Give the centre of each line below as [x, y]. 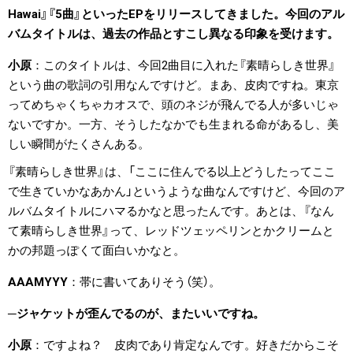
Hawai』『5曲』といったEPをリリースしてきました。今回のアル [176, 14]
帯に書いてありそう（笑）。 [150, 282]
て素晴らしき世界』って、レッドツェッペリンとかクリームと [171, 231]
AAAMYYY [38, 282]
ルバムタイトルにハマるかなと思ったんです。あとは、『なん [171, 212]
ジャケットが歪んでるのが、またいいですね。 [141, 314]
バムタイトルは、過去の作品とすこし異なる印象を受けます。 [173, 33]
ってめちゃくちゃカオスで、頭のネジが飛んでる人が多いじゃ [173, 104]
